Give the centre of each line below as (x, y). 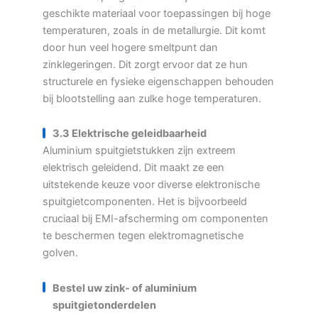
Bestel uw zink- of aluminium (125, 288)
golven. (60, 253)
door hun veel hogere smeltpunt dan (130, 47)
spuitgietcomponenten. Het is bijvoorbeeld (145, 202)
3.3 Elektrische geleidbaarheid (130, 134)
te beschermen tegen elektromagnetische (143, 236)
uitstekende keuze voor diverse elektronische (151, 185)
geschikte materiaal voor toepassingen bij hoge (157, 13)
